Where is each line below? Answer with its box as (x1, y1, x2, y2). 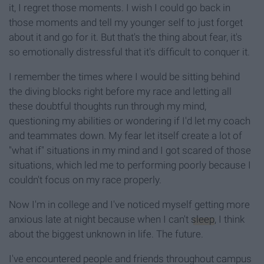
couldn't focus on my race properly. (9, 174, 161, 186)
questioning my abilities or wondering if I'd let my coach (9, 115, 250, 127)
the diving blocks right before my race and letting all (9, 85, 232, 98)
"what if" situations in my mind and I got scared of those (9, 144, 251, 157)
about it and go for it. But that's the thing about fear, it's (9, 31, 242, 44)
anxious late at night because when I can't (9, 213, 191, 226)
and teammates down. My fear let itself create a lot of (9, 130, 242, 142)
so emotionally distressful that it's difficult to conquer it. (9, 46, 250, 58)
